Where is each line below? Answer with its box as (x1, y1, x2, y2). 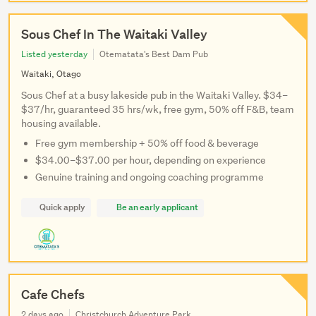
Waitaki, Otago (21, 68, 81, 80)
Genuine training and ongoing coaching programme (35, 171, 264, 184)
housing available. (21, 117, 101, 130)
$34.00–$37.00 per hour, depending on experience (35, 154, 266, 167)
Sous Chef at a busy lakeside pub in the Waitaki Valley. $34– (21, 89, 288, 102)
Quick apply (39, 201, 85, 214)
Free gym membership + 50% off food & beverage (35, 137, 259, 150)
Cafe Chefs (21, 286, 85, 303)
